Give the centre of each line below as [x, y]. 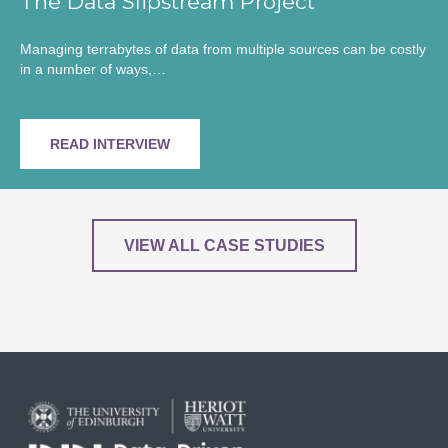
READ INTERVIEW [110, 144]
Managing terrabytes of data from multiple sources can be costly [223, 49]
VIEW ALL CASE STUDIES [224, 246]
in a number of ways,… [93, 69]
